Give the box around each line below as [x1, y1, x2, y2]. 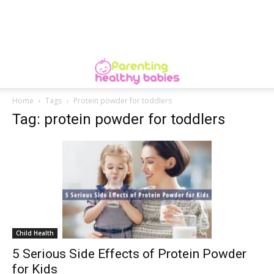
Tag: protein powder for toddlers [12, 111, 225, 128]
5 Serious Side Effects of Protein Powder [12, 246, 246, 261]
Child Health [16, 229, 54, 237]
